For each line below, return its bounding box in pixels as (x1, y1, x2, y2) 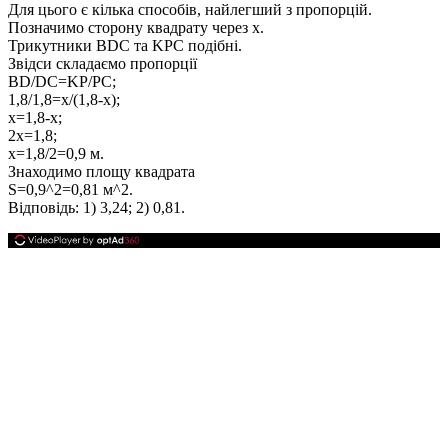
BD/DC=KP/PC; (8, 72, 116, 90)
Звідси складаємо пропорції (8, 54, 197, 72)
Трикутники (8, 36, 96, 54)
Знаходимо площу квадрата (8, 162, 195, 180)
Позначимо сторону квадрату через (8, 18, 252, 36)
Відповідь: (8, 198, 79, 216)
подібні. (184, 36, 242, 54)
